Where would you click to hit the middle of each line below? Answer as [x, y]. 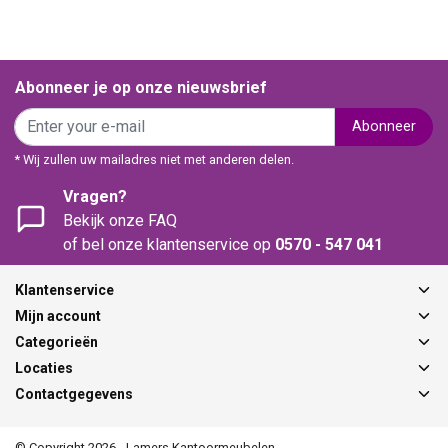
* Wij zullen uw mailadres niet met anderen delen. [154, 159]
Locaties [44, 367]
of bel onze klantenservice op [169, 244]
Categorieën [56, 341]
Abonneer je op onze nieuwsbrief [141, 87]
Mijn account [58, 315]
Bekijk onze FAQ [120, 220]
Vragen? [95, 196]
